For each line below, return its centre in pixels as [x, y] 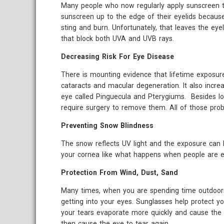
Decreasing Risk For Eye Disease [117, 56]
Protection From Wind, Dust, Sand [119, 172]
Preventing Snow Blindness [107, 125]
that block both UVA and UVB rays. [117, 38]
